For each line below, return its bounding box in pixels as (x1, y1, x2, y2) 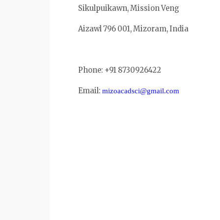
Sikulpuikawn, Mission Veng (78, 4, 179, 13)
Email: (78, 86, 102, 95)
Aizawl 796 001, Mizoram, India (78, 25, 189, 33)
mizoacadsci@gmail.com (102, 87, 179, 95)
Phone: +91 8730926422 (78, 66, 161, 75)
